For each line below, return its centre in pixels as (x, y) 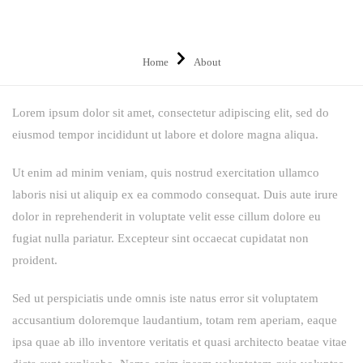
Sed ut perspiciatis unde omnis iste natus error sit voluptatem (165, 298)
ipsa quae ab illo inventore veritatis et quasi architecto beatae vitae (179, 342)
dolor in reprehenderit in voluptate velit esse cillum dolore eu (167, 216)
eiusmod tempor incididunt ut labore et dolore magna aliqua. (165, 134)
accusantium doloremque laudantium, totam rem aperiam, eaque (175, 320)
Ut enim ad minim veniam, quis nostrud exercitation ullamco (166, 172)
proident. (35, 260)
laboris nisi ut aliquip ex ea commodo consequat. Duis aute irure (175, 194)
